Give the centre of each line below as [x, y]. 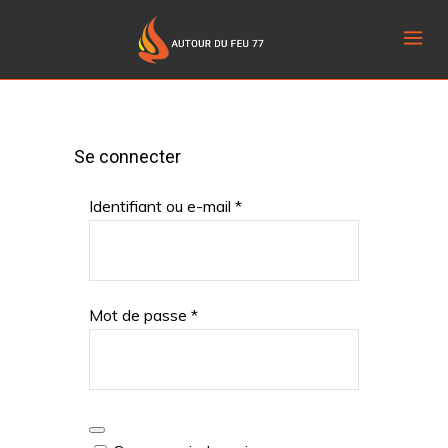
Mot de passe [140, 315]
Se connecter [127, 156]
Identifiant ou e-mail [162, 206]
